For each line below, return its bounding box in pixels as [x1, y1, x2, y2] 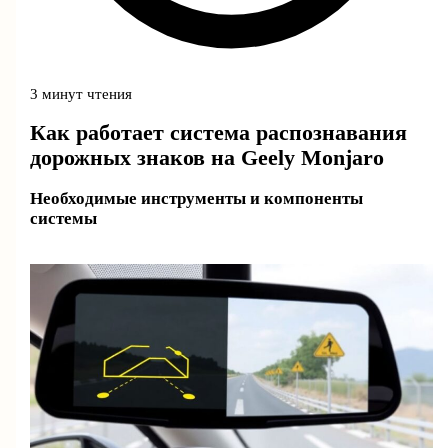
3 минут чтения [30, 85, 133, 102]
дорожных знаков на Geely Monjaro [30, 145, 385, 170]
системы [30, 209, 98, 229]
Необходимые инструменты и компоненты [30, 189, 364, 209]
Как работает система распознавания [30, 120, 408, 145]
